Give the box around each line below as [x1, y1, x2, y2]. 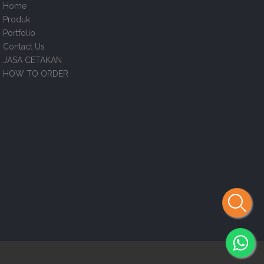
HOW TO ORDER [3, 68, 68, 78]
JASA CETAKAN [3, 55, 62, 65]
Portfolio [3, 28, 35, 38]
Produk [3, 14, 30, 24]
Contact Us [3, 41, 45, 51]
